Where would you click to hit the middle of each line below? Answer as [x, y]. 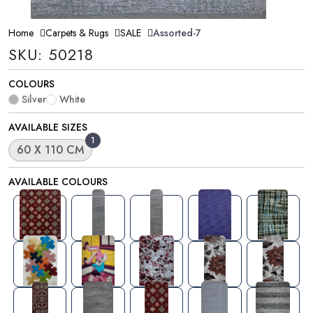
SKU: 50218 [51, 54]
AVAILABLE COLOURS [58, 181]
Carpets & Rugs [77, 32]
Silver [34, 99]
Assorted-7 [177, 32]
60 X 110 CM [50, 150]
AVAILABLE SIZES [48, 127]
